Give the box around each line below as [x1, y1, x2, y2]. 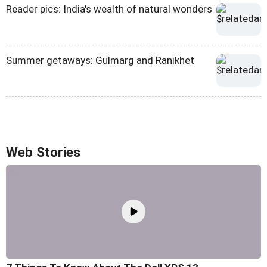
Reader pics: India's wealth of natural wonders [6, 2, 212, 15]
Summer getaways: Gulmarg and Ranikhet [6, 54, 194, 66]
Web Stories [6, 144, 80, 160]
